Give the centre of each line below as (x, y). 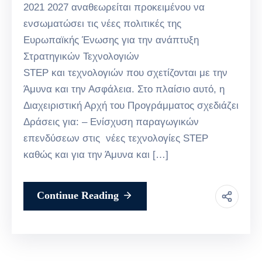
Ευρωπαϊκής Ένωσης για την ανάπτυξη (111, 40)
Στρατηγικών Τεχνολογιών (81, 57)
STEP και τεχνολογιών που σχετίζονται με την (125, 73)
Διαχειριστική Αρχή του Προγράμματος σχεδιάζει (131, 106)
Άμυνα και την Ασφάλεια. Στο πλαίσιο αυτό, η (124, 89)
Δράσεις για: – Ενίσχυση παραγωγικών (111, 122)
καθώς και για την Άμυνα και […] (96, 155)
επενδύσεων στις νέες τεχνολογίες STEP (116, 139)
